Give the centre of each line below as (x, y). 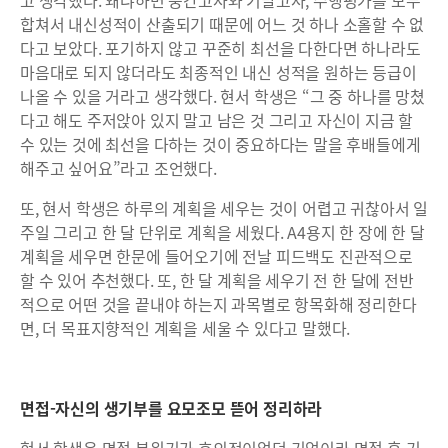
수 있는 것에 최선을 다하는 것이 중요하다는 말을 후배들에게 (220, 144)
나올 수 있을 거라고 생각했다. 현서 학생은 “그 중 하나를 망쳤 (222, 96)
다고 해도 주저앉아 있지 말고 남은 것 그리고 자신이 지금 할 (217, 120)
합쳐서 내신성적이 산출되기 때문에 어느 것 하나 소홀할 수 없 (222, 24)
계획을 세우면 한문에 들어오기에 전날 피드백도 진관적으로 (216, 256)
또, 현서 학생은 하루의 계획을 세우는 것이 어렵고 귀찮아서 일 (224, 208)
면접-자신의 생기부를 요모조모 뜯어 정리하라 (171, 408)
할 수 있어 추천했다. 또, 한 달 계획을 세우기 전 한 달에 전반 (217, 280)
